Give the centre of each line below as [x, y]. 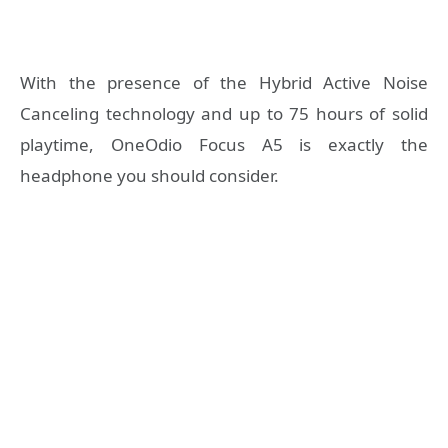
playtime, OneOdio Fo [119, 145]
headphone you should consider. [151, 176]
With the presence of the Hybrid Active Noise [224, 83]
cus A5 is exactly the [323, 145]
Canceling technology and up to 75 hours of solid [224, 114]
